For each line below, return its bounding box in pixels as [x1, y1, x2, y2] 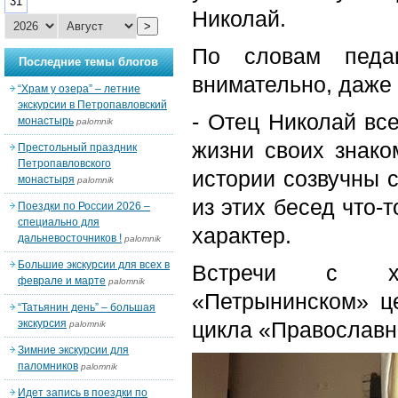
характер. [192, 223, 291, 248]
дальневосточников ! [18, 232, 122, 244]
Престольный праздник [18, 141, 137, 154]
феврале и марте [18, 275, 106, 287]
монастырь [18, 115, 74, 127]
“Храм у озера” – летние [18, 83, 140, 95]
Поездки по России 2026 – [18, 200, 150, 212]
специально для [18, 216, 99, 228]
